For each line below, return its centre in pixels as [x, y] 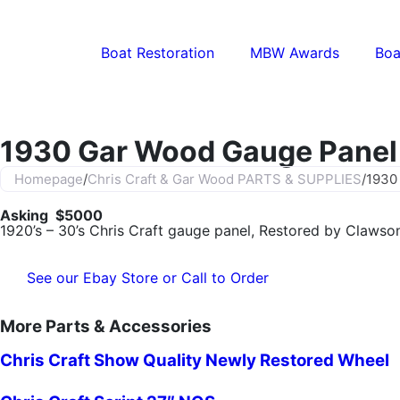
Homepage [49, 179]
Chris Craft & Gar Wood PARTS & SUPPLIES [225, 179]
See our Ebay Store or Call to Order [148, 278]
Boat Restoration [158, 53]
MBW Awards [295, 53]
